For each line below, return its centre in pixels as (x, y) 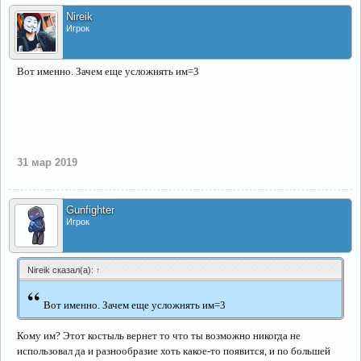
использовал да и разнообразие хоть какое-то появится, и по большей (174, 351)
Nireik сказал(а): (62, 270)
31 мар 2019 (47, 162)
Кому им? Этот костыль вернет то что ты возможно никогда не (159, 336)
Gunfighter (90, 210)
